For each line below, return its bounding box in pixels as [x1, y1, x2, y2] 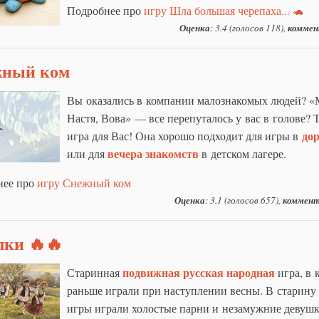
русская [183, 263, 224, 281]
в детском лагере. [199, 145, 286, 161]
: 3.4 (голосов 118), [210, 21, 288, 34]
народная [226, 263, 275, 281]
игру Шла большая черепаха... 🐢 [144, 2, 304, 18]
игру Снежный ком [37, 174, 131, 190]
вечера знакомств [108, 145, 199, 162]
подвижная [122, 263, 180, 281]
